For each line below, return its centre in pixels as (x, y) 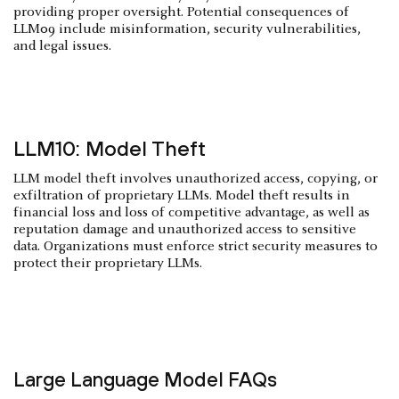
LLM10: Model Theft (110, 149)
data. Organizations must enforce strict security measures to (195, 247)
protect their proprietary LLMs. (108, 264)
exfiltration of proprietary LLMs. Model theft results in (182, 196)
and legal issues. (62, 47)
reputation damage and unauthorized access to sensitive (185, 230)
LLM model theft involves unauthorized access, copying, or (195, 179)
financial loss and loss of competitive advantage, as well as (191, 213)
